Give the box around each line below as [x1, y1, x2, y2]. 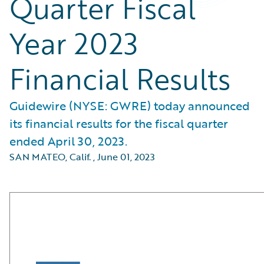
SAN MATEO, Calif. [9, 150, 91, 164]
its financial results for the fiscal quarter [9, 114, 228, 132]
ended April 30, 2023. [9, 132, 127, 150]
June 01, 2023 [97, 150, 155, 164]
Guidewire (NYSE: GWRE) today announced [9, 97, 250, 114]
